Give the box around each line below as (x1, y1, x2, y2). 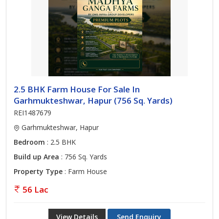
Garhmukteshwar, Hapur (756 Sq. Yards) (14, 95, 173, 106)
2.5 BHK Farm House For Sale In (14, 84, 140, 95)
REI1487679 (14, 108, 51, 117)
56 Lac (22, 184, 48, 195)
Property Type (14, 167, 63, 176)
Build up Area (14, 152, 59, 161)
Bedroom (14, 137, 45, 147)
